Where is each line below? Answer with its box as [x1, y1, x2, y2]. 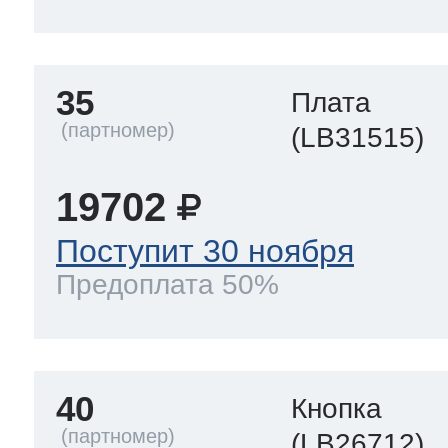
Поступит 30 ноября [56, 233, 354, 270]
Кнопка [291, 392, 383, 424]
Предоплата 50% [56, 268, 279, 300]
